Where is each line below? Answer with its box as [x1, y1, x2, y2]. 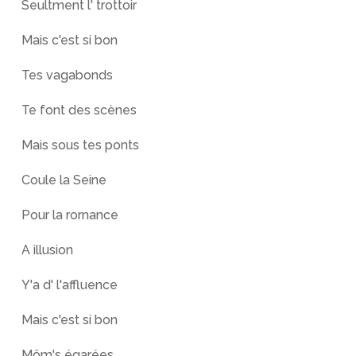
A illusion [21, 242, 73, 257]
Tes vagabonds [21, 68, 113, 83]
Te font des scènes [21, 103, 137, 118]
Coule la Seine [21, 172, 106, 188]
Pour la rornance [21, 207, 118, 222]
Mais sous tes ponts [21, 137, 139, 153]
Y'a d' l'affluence [21, 277, 118, 292]
